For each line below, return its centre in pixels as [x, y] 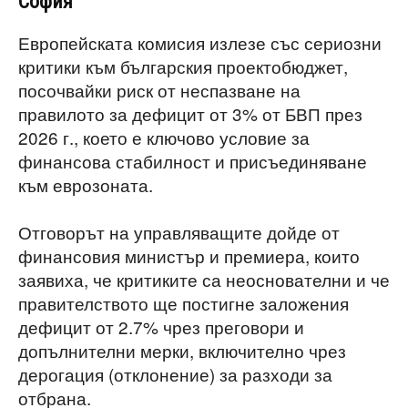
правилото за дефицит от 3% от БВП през [190, 113]
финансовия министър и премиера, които [189, 255]
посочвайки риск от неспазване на [159, 90]
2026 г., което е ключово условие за [164, 137]
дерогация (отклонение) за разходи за [175, 374]
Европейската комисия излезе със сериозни [200, 42]
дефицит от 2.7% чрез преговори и [161, 326]
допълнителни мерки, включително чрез [182, 350]
